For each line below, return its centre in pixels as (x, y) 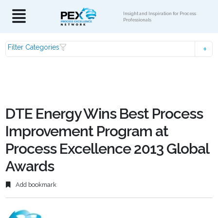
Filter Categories (34, 47)
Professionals (137, 20)
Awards (30, 166)
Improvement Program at (87, 131)
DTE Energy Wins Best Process (104, 114)
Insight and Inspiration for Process (160, 13)
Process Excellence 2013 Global (107, 149)
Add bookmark (36, 185)
